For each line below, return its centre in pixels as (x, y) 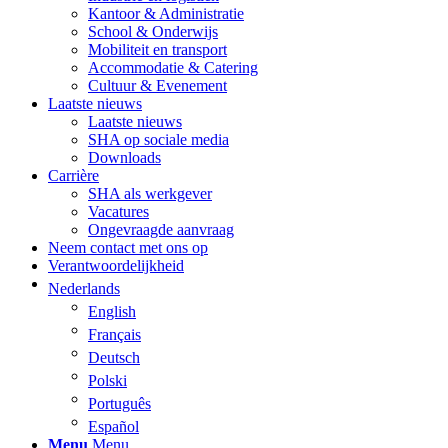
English (112, 311)
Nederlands (84, 288)
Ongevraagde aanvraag (161, 229)
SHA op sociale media (158, 139)
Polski (107, 380)
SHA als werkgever (150, 193)
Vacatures (118, 211)
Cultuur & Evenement (157, 85)
